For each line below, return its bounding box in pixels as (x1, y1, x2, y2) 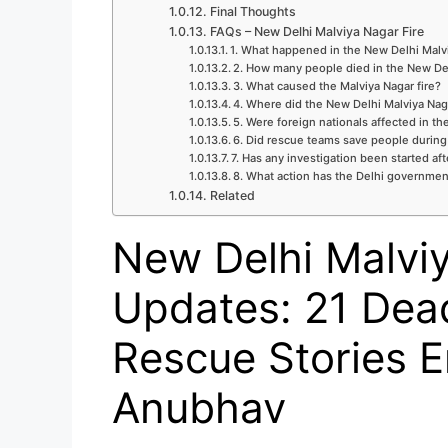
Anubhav (112, 381, 286, 433)
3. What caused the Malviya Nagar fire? (232, 78, 441, 93)
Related (209, 187, 255, 203)
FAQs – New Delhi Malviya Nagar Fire (209, 23, 424, 39)
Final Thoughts (209, 3, 296, 19)
